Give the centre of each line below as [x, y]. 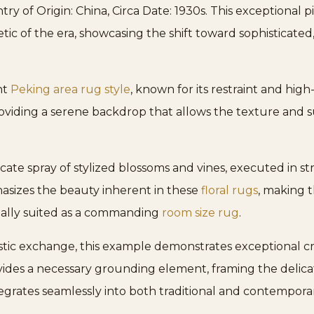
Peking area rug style [70, 90]
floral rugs [230, 191]
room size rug [200, 213]
